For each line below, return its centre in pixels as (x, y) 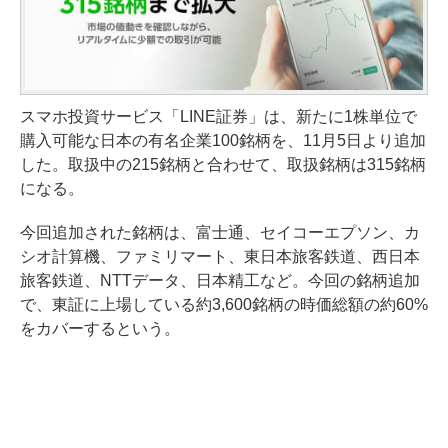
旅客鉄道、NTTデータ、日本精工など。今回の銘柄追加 (220, 280)
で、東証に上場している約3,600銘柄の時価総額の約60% (224, 304)
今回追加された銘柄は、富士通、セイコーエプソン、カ (220, 232)
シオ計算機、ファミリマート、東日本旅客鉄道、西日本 (220, 256)
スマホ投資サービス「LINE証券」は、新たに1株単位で (218, 116)
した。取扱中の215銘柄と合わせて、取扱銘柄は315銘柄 (223, 164)
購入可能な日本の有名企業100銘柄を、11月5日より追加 (223, 140)
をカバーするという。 (100, 328)
